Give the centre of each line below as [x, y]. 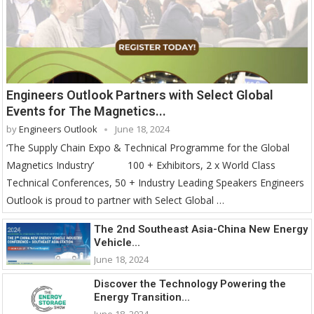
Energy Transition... [142, 297]
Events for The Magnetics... [86, 111]
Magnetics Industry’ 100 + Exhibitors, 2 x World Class [141, 165]
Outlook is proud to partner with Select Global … [115, 200]
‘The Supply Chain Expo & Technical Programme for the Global [148, 147]
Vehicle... [117, 242]
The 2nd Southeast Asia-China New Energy [201, 229]
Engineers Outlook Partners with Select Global [140, 95]
